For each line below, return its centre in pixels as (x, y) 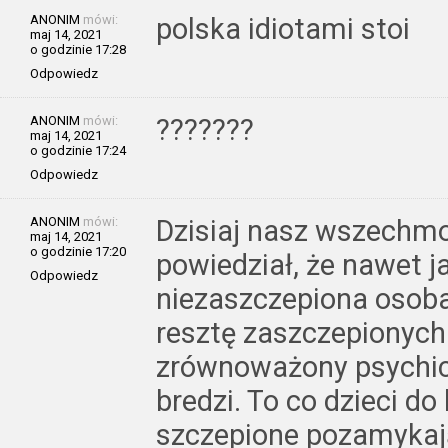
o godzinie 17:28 (78, 50)
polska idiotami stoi (283, 29)
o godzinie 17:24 (78, 151)
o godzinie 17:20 (78, 252)
